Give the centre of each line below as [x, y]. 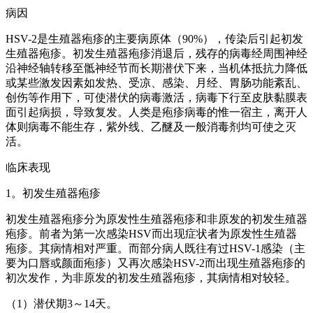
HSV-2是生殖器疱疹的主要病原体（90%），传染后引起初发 [154, 38]
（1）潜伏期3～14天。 [61, 303]
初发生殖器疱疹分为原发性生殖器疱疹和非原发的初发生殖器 [156, 219]
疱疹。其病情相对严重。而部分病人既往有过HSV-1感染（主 [155, 248]
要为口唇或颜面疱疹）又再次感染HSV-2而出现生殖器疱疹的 [155, 263]
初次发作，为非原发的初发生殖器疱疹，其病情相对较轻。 [151, 277]
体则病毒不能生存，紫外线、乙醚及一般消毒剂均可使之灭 [151, 126]
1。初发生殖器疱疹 [53, 193]
